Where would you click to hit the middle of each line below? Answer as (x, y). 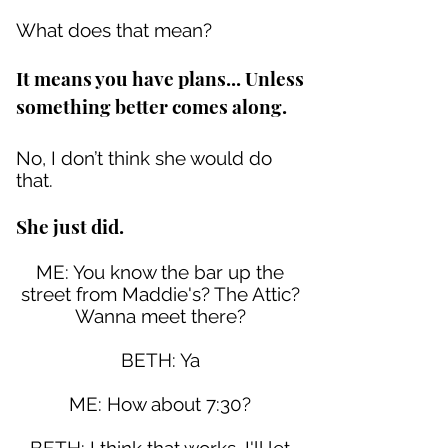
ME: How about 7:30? (160, 404)
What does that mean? (114, 30)
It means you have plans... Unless (160, 78)
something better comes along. (151, 106)
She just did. (70, 226)
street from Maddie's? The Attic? (160, 294)
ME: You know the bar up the (160, 272)
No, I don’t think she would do (144, 158)
